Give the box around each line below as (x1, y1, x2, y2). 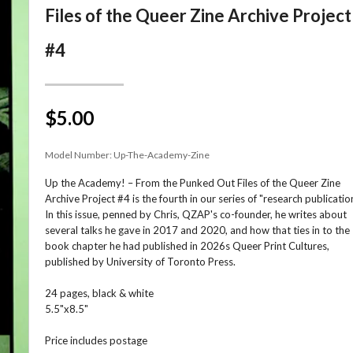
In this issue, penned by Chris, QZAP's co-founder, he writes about (44, 207, 347, 221)
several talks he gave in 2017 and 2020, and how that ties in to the (44, 223, 350, 236)
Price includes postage (44, 333, 147, 347)
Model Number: (44, 148, 113, 161)
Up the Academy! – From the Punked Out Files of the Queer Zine (44, 176, 340, 189)
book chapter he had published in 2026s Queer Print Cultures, (44, 239, 329, 252)
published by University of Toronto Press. (44, 255, 236, 268)
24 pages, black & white (44, 286, 154, 299)
